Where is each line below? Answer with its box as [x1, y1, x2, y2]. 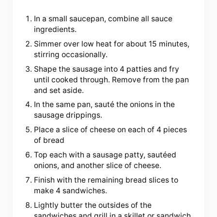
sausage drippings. [34, 110, 103, 120]
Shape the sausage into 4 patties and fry [34, 64, 180, 74]
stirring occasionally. [34, 49, 108, 59]
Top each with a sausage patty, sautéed [34, 150, 177, 160]
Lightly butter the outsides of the [34, 200, 152, 210]
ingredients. [34, 24, 77, 34]
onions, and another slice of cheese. [34, 161, 162, 170]
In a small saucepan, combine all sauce [34, 14, 173, 23]
